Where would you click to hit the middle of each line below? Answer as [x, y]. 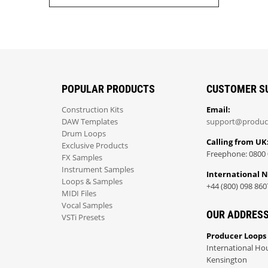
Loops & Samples [92, 182]
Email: [218, 110]
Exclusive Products [95, 146]
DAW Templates [90, 122]
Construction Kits [93, 110]
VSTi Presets [83, 218]
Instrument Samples [98, 170]
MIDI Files [79, 194]
